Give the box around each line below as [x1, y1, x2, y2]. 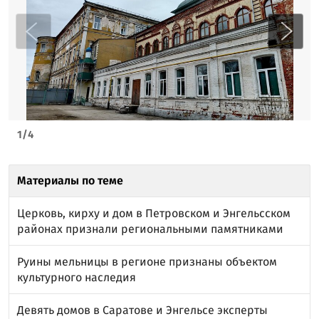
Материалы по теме [17, 173, 123, 187]
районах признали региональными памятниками [17, 221, 283, 236]
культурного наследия [17, 270, 136, 284]
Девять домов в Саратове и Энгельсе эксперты [17, 303, 268, 317]
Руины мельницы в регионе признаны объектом [17, 254, 277, 268]
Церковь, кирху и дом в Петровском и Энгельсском [17, 206, 291, 220]
